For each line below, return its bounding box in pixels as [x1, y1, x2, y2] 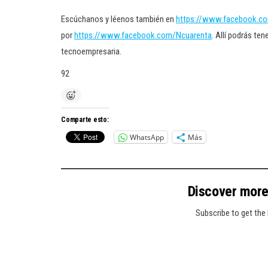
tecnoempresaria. [61, 46, 121, 57]
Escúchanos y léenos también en [61, 14, 176, 25]
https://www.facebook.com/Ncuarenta [74, 30, 212, 41]
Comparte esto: [61, 115, 109, 124]
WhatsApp [130, 132, 164, 142]
